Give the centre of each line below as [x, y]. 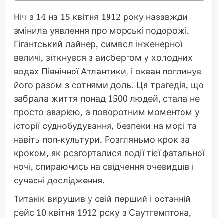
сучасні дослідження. [59, 180]
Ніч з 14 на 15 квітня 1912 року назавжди [100, 16]
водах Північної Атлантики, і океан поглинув [107, 71]
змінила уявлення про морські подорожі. [101, 30]
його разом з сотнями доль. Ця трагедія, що [109, 84]
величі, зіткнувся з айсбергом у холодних [103, 57]
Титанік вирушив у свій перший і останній [102, 198]
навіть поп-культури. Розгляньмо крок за [101, 139]
